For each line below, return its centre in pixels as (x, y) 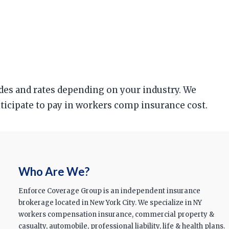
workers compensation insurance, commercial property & (116, 215)
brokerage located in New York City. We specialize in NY (110, 203)
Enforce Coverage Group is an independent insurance (109, 191)
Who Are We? (54, 171)
